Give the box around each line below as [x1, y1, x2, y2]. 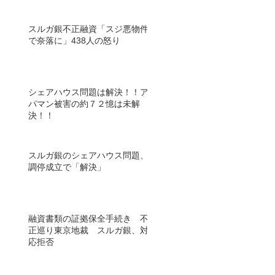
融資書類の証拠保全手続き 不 [28, 214, 149, 223]
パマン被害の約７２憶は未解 [28, 99, 140, 109]
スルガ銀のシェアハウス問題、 [28, 150, 149, 160]
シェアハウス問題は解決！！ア [28, 87, 149, 97]
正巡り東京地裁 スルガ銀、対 [28, 225, 149, 235]
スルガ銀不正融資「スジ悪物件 [28, 24, 149, 34]
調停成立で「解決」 [28, 162, 106, 172]
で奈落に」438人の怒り [28, 36, 120, 45]
